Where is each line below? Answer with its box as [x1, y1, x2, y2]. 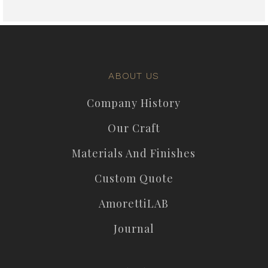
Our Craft [107, 120, 160, 135]
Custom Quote [94, 170, 173, 185]
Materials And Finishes [72, 145, 196, 160]
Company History [87, 95, 181, 110]
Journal [113, 221, 154, 236]
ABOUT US [108, 69, 160, 81]
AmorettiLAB [99, 196, 169, 211]
